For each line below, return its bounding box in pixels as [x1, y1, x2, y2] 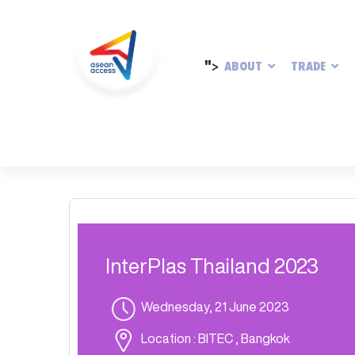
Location [141, 331, 193, 345]
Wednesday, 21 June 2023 [141, 300, 289, 313]
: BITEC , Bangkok [193, 331, 290, 345]
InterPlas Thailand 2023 [105, 256, 319, 276]
